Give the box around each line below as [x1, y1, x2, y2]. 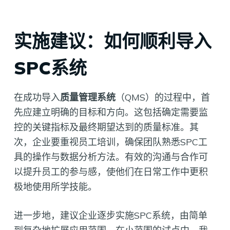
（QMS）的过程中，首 [115, 91, 210, 104]
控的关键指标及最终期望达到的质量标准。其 [13, 121, 199, 133]
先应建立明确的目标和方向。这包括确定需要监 [13, 106, 208, 119]
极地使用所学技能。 [13, 181, 97, 193]
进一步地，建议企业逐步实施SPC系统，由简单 [13, 209, 207, 222]
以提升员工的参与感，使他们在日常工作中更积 [13, 166, 208, 178]
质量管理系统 [60, 91, 116, 104]
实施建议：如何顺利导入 [13, 30, 212, 53]
